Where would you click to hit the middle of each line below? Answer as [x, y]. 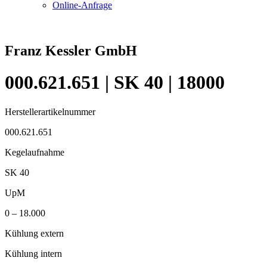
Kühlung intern [33, 253]
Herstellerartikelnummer [50, 111]
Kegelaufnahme [35, 152]
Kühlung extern [34, 233]
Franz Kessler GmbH [71, 50]
